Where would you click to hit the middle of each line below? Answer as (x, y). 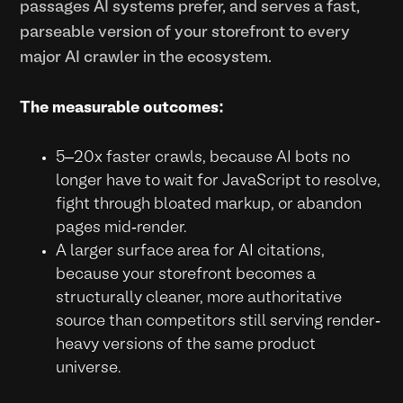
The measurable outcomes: (122, 108)
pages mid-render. (121, 228)
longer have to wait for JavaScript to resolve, (219, 181)
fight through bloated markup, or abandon (209, 204)
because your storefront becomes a (186, 274)
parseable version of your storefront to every (185, 32)
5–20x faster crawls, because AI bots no (203, 157)
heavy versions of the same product (186, 345)
